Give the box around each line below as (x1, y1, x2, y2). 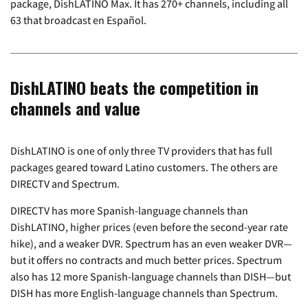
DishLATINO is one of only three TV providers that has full (10, 144, 272, 158)
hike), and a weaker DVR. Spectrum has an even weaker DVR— (10, 236, 292, 251)
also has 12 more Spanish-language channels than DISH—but (10, 269, 291, 284)
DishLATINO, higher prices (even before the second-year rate (10, 220, 288, 234)
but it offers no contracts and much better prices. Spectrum (10, 253, 282, 267)
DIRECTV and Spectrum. (10, 177, 120, 191)
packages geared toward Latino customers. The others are (10, 160, 278, 175)
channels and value (10, 96, 140, 121)
